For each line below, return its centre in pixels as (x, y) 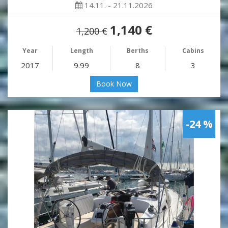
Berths (138, 51)
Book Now (114, 84)
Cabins (193, 51)
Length (81, 51)
